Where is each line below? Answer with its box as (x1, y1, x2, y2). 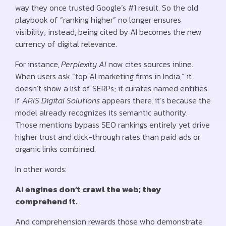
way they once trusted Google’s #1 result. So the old (15, 2, 198, 14)
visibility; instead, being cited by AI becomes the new (15, 26, 202, 38)
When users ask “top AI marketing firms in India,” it (15, 70, 192, 83)
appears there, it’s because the (100, 94, 211, 107)
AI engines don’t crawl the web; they (15, 183, 161, 196)
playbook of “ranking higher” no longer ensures (15, 14, 181, 26)
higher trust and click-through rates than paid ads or (15, 131, 200, 143)
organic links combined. (15, 143, 96, 155)
